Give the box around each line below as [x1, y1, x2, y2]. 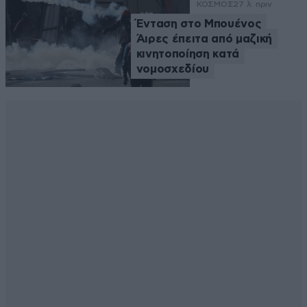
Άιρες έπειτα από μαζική [136, 33, 272, 45]
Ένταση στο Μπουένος [136, 18, 262, 30]
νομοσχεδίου [136, 63, 210, 75]
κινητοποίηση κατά [136, 48, 240, 60]
